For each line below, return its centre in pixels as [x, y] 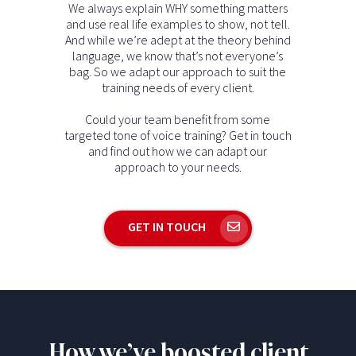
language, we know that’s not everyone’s [178, 55]
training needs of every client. [178, 87]
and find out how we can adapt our [178, 151]
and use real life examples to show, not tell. [178, 23]
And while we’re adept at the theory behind [178, 39]
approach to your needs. [178, 166]
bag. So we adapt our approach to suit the [178, 71]
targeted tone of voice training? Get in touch [178, 135]
